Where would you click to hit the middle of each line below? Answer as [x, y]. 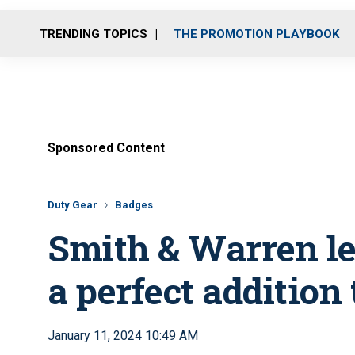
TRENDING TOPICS [94, 34]
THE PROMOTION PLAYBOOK [256, 34]
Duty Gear [73, 205]
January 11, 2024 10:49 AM [123, 336]
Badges [134, 205]
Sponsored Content [106, 148]
